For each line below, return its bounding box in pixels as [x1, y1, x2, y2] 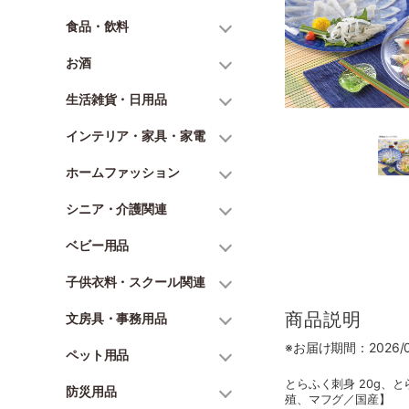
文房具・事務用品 [66, 310, 167, 326]
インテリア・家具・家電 [66, 128, 205, 143]
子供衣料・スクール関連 [66, 274, 205, 289]
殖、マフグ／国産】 [285, 393, 391, 407]
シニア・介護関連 [66, 201, 167, 216]
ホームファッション [66, 164, 180, 180]
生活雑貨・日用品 [66, 91, 167, 107]
